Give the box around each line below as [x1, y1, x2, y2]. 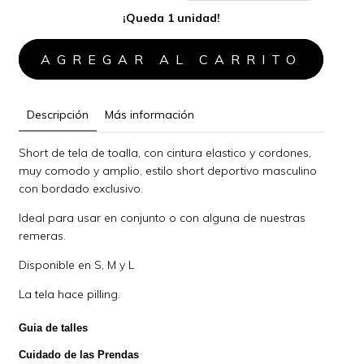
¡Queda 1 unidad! [122, 10, 220, 25]
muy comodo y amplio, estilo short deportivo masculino [19, 162, 318, 178]
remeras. [19, 227, 67, 243]
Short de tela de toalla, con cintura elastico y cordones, [19, 145, 312, 160]
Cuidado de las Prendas [19, 348, 140, 361]
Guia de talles [19, 321, 89, 334]
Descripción [27, 106, 89, 122]
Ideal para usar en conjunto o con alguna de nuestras [19, 210, 306, 225]
